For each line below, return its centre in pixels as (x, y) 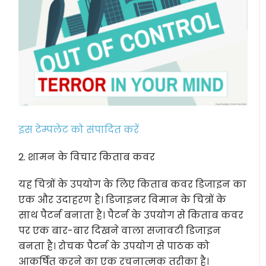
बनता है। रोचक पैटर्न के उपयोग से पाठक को (114, 246)
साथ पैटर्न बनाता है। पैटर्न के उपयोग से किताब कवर (131, 216)
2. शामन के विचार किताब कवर (87, 157)
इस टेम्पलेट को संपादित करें (79, 130)
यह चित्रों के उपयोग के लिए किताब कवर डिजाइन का (133, 185)
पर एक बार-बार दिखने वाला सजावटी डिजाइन (120, 231)
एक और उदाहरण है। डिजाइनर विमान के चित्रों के (123, 200)
